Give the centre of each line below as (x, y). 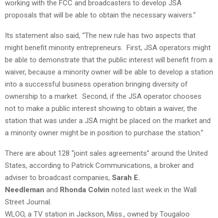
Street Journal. (28, 202)
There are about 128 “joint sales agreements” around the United (106, 153)
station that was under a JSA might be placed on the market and (108, 120)
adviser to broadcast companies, (58, 177)
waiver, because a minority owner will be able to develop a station (109, 72)
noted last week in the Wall (153, 190)
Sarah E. (126, 177)
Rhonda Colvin (85, 190)
